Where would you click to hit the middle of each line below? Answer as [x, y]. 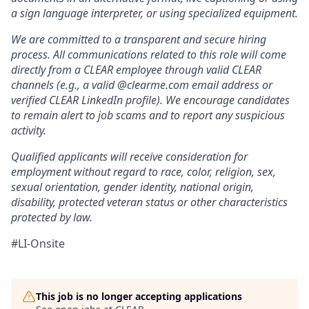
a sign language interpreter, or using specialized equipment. [154, 13]
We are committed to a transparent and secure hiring [139, 39]
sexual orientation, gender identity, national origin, [132, 187]
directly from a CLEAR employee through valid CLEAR [136, 70]
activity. [29, 130]
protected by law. [52, 217]
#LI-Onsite [38, 243]
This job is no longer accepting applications [139, 296]
